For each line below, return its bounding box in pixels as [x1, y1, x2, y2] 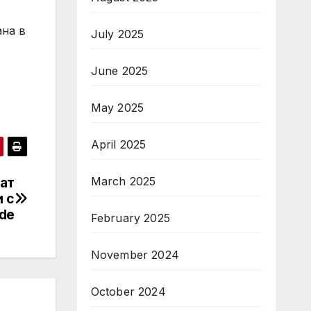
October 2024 [90, 285, 166, 299]
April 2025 [90, 137, 146, 151]
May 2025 [90, 101, 144, 115]
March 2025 [90, 174, 156, 188]
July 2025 [90, 27, 144, 41]
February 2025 [90, 211, 171, 225]
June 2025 [90, 64, 149, 78]
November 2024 [90, 248, 180, 262]
